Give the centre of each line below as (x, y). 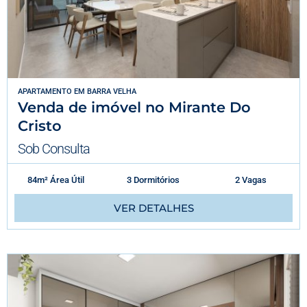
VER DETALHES (153, 208)
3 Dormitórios (153, 180)
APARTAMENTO (45, 91)
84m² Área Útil (56, 180)
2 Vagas (250, 180)
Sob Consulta (54, 148)
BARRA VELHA (112, 91)
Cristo (40, 125)
